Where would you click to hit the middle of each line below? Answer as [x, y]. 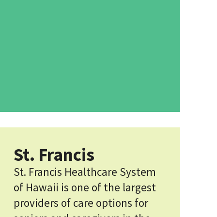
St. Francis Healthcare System [85, 172]
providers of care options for [81, 203]
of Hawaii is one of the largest [85, 187]
